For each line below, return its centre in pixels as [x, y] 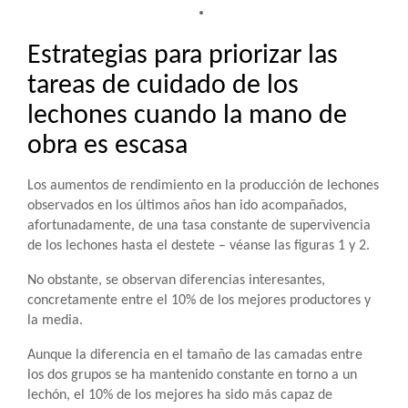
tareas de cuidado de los [163, 86]
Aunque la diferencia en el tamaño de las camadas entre [195, 355]
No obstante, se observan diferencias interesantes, [176, 280]
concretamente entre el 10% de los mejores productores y [199, 301]
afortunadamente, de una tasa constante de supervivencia [199, 226]
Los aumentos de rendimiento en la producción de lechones [203, 186]
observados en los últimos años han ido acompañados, [187, 206]
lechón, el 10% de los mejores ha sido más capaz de [180, 395]
